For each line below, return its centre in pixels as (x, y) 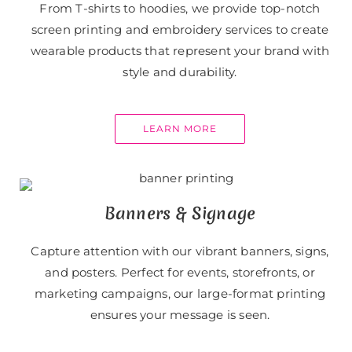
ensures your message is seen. (180, 315)
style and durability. (180, 72)
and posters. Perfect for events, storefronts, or (180, 273)
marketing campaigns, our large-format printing (180, 294)
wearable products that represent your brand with (180, 51)
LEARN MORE (180, 129)
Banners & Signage (180, 214)
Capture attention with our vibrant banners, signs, (180, 251)
